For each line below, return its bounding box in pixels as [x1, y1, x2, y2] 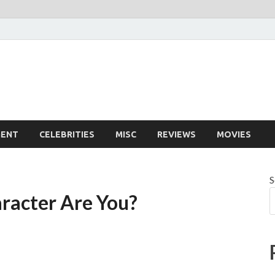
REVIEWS [157, 129, 196, 139]
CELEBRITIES [39, 129, 95, 139]
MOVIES [217, 129, 251, 139]
